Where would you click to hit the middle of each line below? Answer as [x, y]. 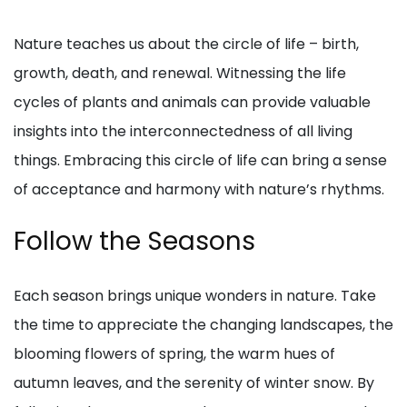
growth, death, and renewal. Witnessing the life [180, 74]
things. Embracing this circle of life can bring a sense [200, 161]
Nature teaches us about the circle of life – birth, [186, 45]
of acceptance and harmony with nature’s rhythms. [199, 190]
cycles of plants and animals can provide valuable [192, 103]
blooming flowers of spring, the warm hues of [174, 354]
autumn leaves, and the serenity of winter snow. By [194, 383]
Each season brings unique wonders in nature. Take [195, 296]
